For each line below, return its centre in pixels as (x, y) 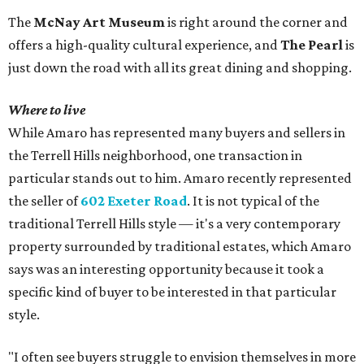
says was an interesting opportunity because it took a (166, 269)
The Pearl (312, 45)
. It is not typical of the (253, 201)
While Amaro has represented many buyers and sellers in (177, 133)
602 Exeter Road (134, 201)
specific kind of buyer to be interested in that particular (172, 292)
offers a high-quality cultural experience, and (144, 45)
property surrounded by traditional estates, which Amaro (180, 247)
